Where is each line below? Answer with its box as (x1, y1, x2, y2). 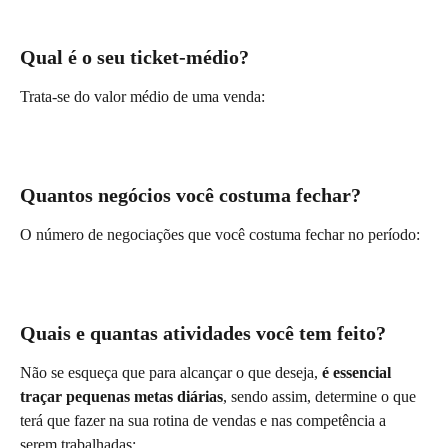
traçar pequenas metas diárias (20, 388, 223, 406)
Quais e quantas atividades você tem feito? (20, 322, 386, 345)
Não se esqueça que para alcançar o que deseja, (20, 364, 322, 382)
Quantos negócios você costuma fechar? (20, 184, 361, 207)
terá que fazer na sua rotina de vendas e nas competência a (20, 412, 390, 430)
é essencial (322, 364, 395, 382)
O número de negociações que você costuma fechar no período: (20, 226, 420, 244)
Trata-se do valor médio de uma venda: (20, 87, 265, 105)
